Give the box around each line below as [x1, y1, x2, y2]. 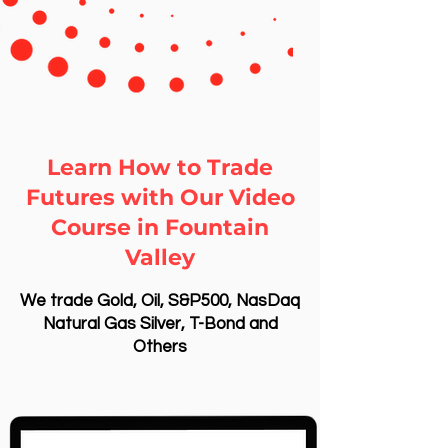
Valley [125, 244, 195, 271]
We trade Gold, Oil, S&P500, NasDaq [20, 292, 300, 310]
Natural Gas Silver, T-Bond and [42, 315, 278, 333]
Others [133, 338, 187, 356]
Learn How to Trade [47, 154, 273, 181]
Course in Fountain [51, 214, 269, 241]
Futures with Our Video [25, 184, 295, 211]
